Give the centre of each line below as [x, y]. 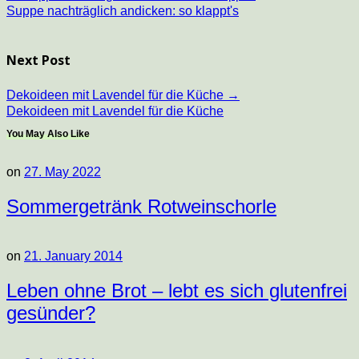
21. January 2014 [73, 256]
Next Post [38, 61]
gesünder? [51, 313]
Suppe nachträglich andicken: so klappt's [123, 11]
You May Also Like [48, 133]
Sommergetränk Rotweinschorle [141, 206]
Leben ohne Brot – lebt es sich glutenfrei [177, 291]
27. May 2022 [63, 171]
